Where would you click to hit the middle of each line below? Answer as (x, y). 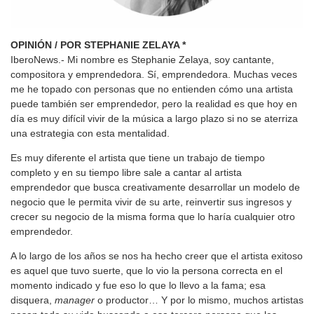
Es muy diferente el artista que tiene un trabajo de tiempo (138, 158)
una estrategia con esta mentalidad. (90, 134)
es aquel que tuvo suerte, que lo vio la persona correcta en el (146, 271)
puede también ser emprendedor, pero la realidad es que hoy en (154, 104)
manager (75, 300)
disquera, (33, 300)
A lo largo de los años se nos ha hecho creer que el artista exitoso (157, 256)
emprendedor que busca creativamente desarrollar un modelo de (155, 187)
